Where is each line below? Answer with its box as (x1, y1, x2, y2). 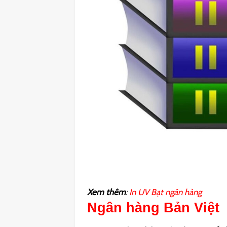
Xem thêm (87, 186, 126, 197)
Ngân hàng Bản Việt (87, 200, 220, 216)
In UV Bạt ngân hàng (129, 186, 202, 197)
